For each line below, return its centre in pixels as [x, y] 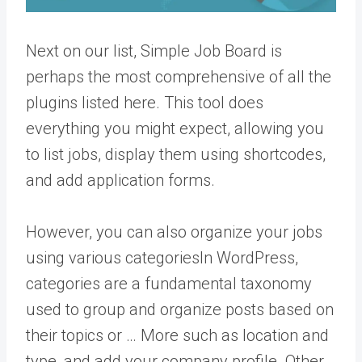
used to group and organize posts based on [180, 309]
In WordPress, [249, 257]
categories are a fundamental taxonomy [169, 283]
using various [76, 257]
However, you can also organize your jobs [174, 232]
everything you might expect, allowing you [175, 128]
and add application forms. [120, 180]
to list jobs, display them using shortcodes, [176, 154]
